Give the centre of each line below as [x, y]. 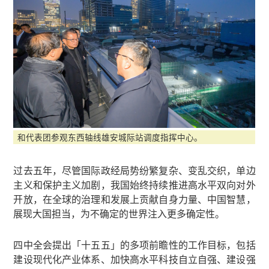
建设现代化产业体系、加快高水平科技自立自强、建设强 [134, 259]
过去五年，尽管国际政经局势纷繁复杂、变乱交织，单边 [134, 170]
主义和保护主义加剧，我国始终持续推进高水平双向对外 [134, 184]
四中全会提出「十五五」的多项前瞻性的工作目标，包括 [134, 244]
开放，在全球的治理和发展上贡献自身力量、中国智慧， [134, 199]
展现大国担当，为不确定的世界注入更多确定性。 [119, 213]
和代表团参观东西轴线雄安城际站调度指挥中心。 [110, 137]
